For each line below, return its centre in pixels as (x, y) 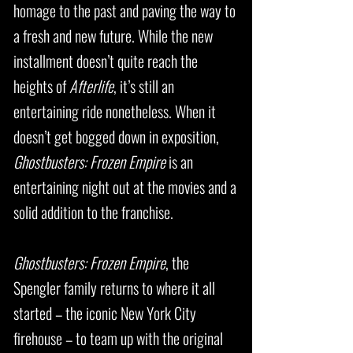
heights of (41, 86)
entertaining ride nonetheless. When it (115, 111)
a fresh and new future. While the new (113, 35)
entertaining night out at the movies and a (125, 187)
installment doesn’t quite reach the (106, 61)
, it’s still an (144, 86)
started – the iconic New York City (105, 313)
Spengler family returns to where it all (114, 288)
